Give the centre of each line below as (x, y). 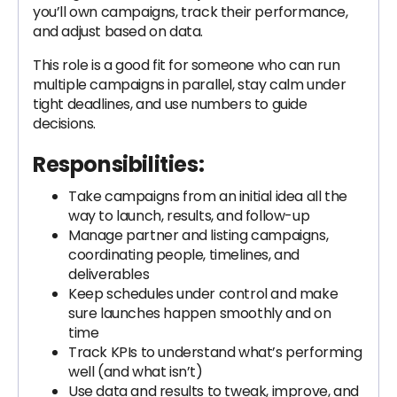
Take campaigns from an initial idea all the (208, 196)
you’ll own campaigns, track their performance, (191, 12)
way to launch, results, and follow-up (189, 216)
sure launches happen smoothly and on (200, 313)
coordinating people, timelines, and (184, 255)
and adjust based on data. (118, 31)
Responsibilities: (119, 164)
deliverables (109, 274)
